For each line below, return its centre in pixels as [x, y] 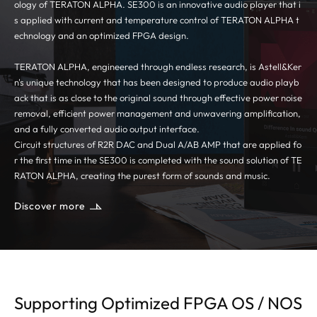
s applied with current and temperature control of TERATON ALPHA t [157, 20]
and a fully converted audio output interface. [107, 129]
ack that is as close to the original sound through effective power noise [158, 98]
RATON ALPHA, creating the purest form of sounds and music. [142, 176]
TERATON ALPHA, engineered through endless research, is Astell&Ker [158, 67]
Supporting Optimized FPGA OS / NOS [158, 303]
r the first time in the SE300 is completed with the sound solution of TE [158, 160]
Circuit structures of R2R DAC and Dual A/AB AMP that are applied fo [158, 145]
